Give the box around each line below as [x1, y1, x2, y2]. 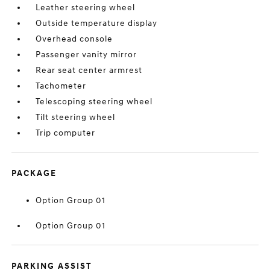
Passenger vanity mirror [36, 49, 137, 60]
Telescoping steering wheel [36, 96, 153, 107]
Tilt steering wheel [36, 112, 116, 122]
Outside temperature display [36, 18, 158, 28]
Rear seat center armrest [36, 65, 143, 75]
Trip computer [36, 128, 96, 138]
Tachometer [36, 81, 87, 91]
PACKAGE [11, 168, 57, 178]
